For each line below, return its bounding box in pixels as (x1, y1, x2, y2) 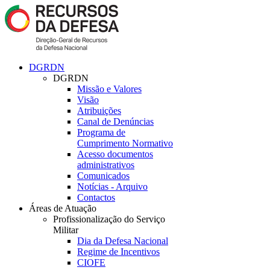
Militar (53, 225, 78, 235)
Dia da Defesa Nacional (77, 236, 168, 246)
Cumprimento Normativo (77, 138, 173, 148)
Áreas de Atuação (29, 203, 96, 213)
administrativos (77, 160, 134, 170)
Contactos (77, 192, 115, 202)
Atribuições (77, 105, 121, 116)
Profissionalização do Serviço (53, 214, 165, 224)
